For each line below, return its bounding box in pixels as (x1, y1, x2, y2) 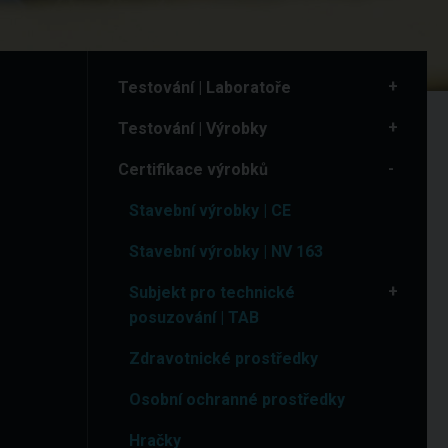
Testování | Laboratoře (118, 78, 291, 97)
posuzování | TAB (129, 308, 260, 327)
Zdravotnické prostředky (129, 349, 319, 368)
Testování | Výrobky (118, 119, 267, 138)
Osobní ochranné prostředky (129, 390, 346, 409)
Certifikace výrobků (118, 160, 268, 179)
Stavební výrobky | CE (129, 201, 292, 220)
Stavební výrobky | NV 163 (129, 242, 324, 261)
